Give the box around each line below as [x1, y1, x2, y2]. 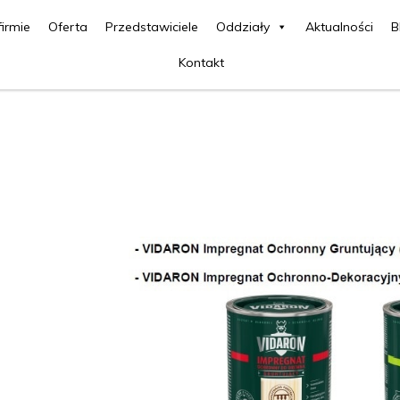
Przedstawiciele [105, 19, 198, 35]
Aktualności [305, 19, 373, 35]
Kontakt [178, 54, 224, 71]
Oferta [48, 19, 87, 35]
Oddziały [216, 19, 270, 35]
